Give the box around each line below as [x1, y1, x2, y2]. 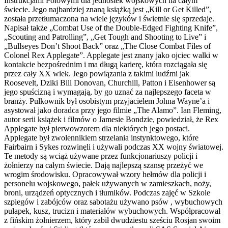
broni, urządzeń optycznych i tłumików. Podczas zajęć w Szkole [4, 188, 210, 197]
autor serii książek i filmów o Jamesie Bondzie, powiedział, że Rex [4, 115, 218, 124]
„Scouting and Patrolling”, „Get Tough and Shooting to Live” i [4, 32, 206, 41]
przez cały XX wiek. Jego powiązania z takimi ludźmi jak [4, 69, 189, 78]
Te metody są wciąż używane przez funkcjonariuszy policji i [4, 151, 197, 160]
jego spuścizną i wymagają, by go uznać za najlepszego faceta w [4, 87, 211, 96]
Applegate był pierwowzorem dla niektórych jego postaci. [4, 124, 190, 133]
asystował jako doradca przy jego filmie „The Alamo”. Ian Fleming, [4, 105, 221, 115]
